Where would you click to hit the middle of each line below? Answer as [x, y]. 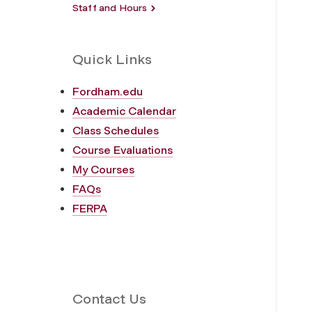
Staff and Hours [110, 8]
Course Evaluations [123, 150]
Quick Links [112, 59]
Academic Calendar [124, 111]
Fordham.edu [108, 91]
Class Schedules [116, 130]
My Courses [103, 169]
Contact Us [109, 298]
